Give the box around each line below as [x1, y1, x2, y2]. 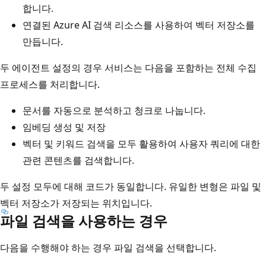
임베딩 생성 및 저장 [23, 120, 106, 134]
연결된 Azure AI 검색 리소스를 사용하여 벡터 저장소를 [23, 18, 255, 31]
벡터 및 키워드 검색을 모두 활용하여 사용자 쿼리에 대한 [23, 137, 260, 150]
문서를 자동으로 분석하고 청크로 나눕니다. [23, 103, 205, 117]
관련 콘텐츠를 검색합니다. [23, 153, 134, 167]
